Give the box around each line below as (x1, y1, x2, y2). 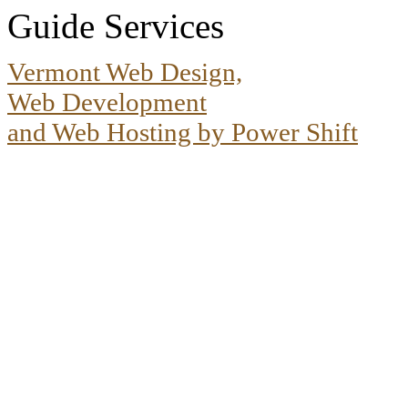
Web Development (7, 87, 207, 117)
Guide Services (7, 6, 224, 46)
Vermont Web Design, (7, 57, 242, 87)
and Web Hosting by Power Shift (7, 117, 358, 148)
